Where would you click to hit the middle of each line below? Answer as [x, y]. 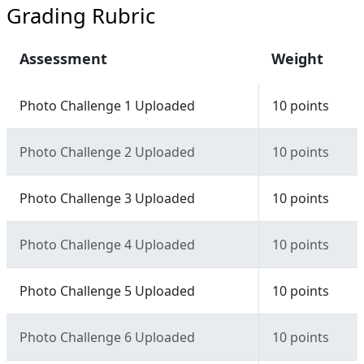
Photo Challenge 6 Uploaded [107, 338]
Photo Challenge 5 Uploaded [107, 291]
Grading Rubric [81, 16]
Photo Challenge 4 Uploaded [107, 245]
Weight [297, 59]
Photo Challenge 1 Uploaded [107, 106]
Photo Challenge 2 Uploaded [107, 152]
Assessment [63, 59]
